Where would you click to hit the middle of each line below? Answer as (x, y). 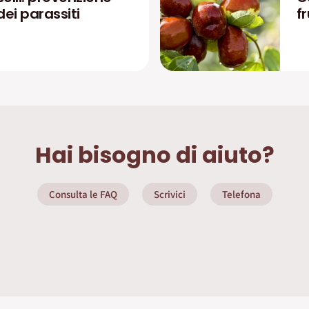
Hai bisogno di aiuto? (154, 155)
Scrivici (169, 194)
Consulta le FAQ (83, 194)
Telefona (241, 194)
